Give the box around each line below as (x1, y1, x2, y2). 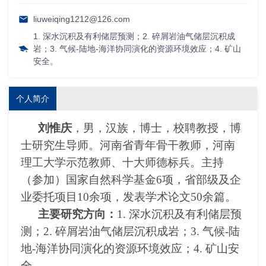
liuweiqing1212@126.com (33, 14, 130, 24)
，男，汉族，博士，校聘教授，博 (71, 122, 241, 135)
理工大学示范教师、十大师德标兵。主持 (21, 156, 224, 169)
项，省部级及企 (162, 173, 241, 186)
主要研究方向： (37, 208, 117, 221)
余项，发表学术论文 (89, 191, 191, 204)
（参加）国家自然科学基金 (21, 173, 156, 186)
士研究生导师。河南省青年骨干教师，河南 (21, 139, 235, 152)
